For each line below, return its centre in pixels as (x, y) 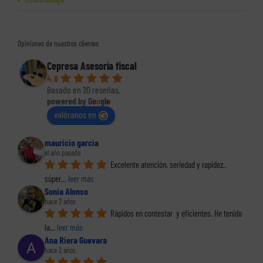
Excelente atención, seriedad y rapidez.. (168, 165)
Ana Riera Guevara (76, 240)
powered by (68, 101)
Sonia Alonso (66, 191)
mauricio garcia (72, 143)
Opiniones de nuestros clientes (58, 44)
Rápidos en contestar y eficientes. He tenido (176, 213)
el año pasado (63, 153)
